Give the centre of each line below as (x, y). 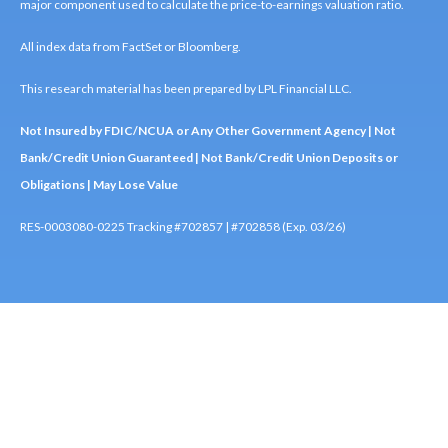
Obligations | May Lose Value (99, 185)
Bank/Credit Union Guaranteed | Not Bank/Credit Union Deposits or (209, 158)
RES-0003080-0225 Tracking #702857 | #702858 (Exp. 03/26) (183, 227)
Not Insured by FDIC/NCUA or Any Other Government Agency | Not (208, 131)
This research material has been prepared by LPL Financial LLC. (186, 89)
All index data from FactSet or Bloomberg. (130, 47)
